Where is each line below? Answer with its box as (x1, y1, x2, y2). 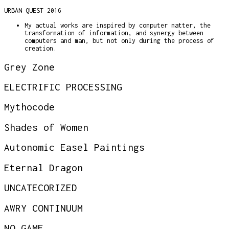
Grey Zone (4, 61, 55, 73)
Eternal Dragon (4, 162, 83, 173)
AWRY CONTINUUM (4, 202, 83, 214)
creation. (25, 44, 57, 53)
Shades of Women (4, 121, 88, 133)
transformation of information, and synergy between (25, 29, 203, 37)
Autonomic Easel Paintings (4, 142, 145, 153)
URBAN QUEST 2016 (4, 7, 61, 15)
